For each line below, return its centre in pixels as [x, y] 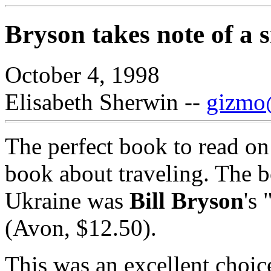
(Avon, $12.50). [81, 227]
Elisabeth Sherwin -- [106, 102]
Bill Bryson [187, 200]
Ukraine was [67, 200]
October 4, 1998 [82, 74]
